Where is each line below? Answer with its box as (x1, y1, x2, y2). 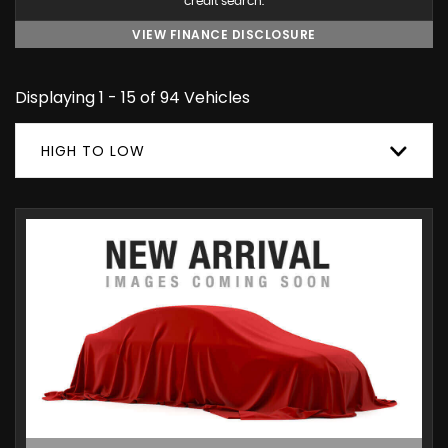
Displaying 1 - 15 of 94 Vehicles (15, 86, 250, 109)
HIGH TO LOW (41, 141, 145, 161)
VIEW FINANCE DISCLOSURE (132, 26, 316, 43)
